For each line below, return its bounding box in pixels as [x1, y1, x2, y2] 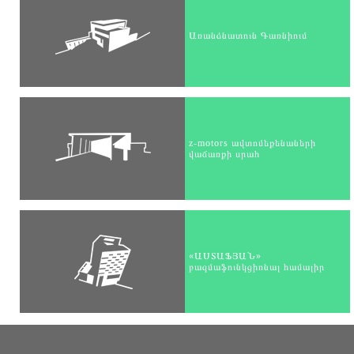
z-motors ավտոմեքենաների [189, 137, 316, 149]
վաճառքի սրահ [189, 149, 260, 160]
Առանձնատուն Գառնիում [189, 30, 307, 41]
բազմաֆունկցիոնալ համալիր [189, 262, 325, 273]
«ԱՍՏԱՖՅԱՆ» [189, 250, 262, 262]
